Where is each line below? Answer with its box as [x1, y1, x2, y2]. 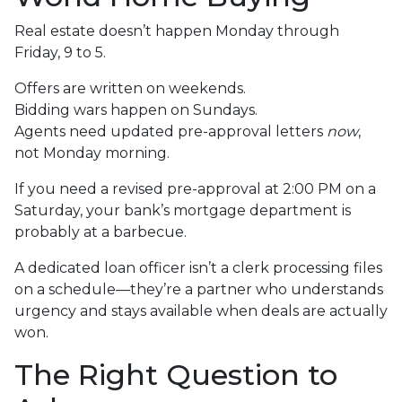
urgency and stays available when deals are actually [14, 302, 388, 320]
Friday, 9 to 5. [14, 44, 106, 62]
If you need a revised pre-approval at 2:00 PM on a [14, 180, 376, 198]
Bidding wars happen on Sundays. [14, 101, 258, 119]
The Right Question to [14, 357, 337, 393]
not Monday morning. [14, 144, 170, 162]
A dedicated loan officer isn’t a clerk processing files [14, 259, 382, 277]
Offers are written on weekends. [14, 80, 246, 98]
